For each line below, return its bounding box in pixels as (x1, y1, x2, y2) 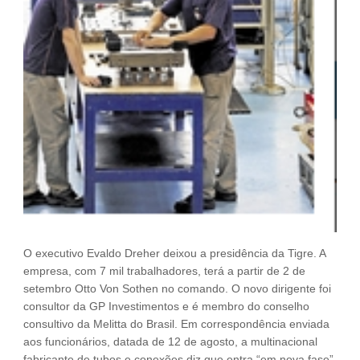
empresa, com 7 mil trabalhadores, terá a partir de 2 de (23, 264, 305, 278)
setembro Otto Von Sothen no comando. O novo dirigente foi (23, 282, 331, 296)
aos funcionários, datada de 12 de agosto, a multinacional (23, 335, 317, 349)
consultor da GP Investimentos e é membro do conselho (23, 300, 309, 313)
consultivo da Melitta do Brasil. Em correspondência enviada (23, 317, 329, 331)
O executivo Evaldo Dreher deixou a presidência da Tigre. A (23, 247, 325, 260)
